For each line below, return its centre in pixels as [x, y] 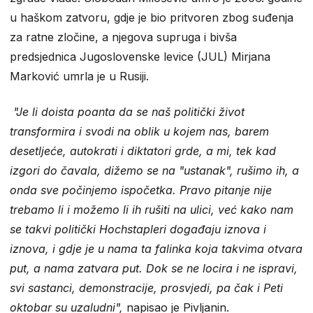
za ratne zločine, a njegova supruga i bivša [123, 37]
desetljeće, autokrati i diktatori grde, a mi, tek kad [143, 151]
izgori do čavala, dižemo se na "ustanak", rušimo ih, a [154, 170]
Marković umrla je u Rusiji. [79, 76]
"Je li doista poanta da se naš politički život [127, 111]
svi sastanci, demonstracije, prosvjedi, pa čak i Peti [146, 287]
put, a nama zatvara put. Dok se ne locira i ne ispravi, [154, 268]
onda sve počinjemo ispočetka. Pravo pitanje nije [141, 190]
